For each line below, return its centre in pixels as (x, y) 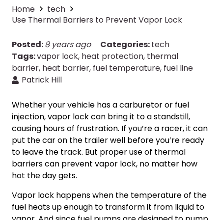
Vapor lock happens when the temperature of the (109, 195)
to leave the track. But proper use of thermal (99, 152)
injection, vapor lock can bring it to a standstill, (101, 117)
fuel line (178, 68)
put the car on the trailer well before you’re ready (108, 140)
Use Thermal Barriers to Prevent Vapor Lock (97, 20)
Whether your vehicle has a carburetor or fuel (100, 105)
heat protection (112, 56)
